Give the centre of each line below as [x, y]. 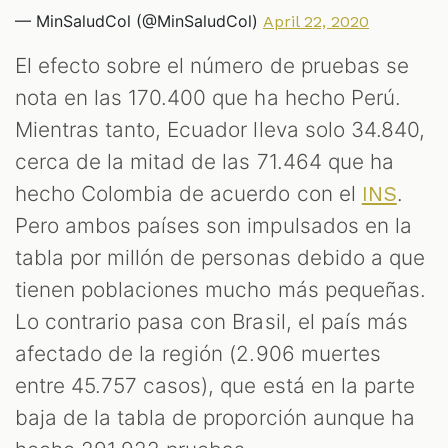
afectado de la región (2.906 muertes [198, 353]
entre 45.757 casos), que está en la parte [215, 385]
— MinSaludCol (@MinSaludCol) [139, 20]
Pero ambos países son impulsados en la [213, 225]
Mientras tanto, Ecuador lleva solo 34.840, [220, 129]
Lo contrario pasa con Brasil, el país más [211, 321]
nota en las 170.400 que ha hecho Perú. [208, 97]
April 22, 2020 [316, 21]
